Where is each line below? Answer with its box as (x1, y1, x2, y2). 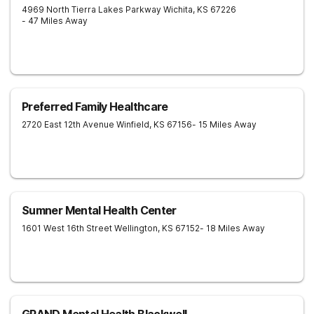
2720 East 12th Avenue (22, 119, 114, 130)
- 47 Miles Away (22, 15, 88, 26)
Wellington (114, 223, 158, 233)
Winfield (116, 119, 149, 130)
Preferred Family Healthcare (22, 100, 168, 114)
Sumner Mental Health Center (22, 203, 177, 217)
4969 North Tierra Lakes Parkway (22, 4, 161, 15)
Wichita (163, 4, 193, 15)
